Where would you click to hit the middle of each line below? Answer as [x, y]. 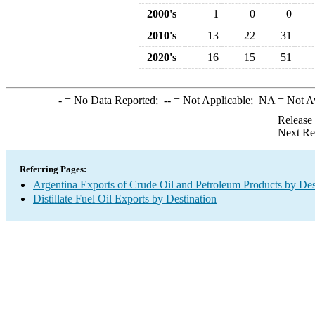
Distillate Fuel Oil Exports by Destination [125, 199]
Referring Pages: [53, 169]
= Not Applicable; [214, 100]
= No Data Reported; [112, 100]
